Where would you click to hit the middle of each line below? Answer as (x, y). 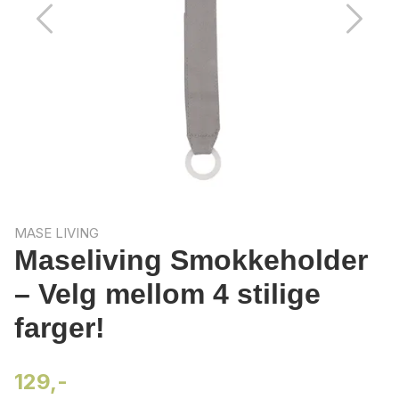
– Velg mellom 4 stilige (167, 294)
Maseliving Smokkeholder (191, 260)
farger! (60, 328)
